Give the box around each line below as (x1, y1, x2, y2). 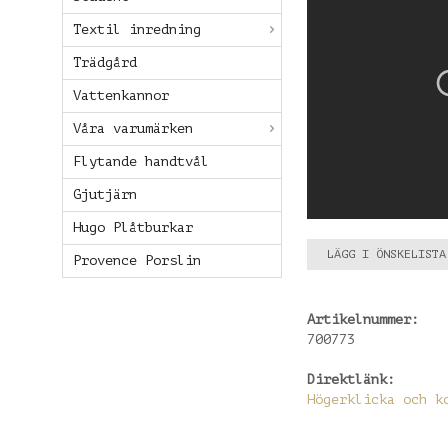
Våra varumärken (73, 121, 193, 136)
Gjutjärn (73, 187, 137, 202)
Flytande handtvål (73, 154, 209, 169)
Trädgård (73, 55, 137, 70)
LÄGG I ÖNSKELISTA (327, 246, 446, 261)
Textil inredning (73, 22, 201, 37)
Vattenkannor (73, 88, 169, 103)
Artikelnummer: (307, 311, 419, 327)
